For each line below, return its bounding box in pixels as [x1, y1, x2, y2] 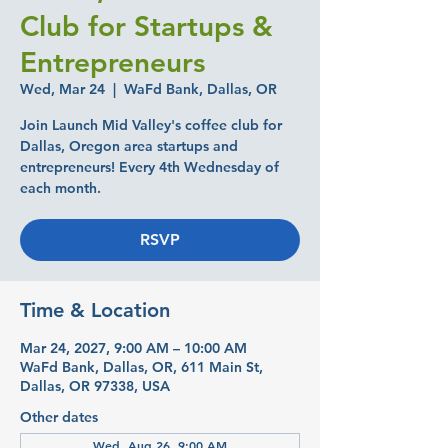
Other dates [20, 408, 98, 426]
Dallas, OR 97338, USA [20, 377, 170, 395]
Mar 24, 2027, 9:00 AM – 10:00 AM [20, 339, 247, 357]
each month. [20, 179, 101, 197]
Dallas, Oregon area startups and [20, 137, 238, 155]
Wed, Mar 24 [20, 80, 105, 98]
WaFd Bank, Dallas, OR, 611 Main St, [20, 358, 263, 376]
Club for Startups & [20, 9, 273, 43]
